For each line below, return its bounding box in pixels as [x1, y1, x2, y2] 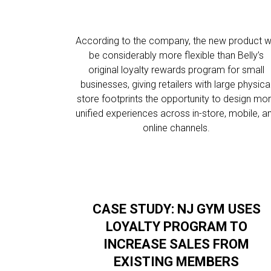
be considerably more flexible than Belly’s [89, 50, 264, 61]
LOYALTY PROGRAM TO [105, 219, 247, 234]
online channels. [143, 122, 211, 134]
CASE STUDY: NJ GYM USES [92, 201, 261, 217]
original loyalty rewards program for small [88, 64, 265, 76]
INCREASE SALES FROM [103, 237, 250, 252]
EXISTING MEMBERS [114, 254, 240, 269]
